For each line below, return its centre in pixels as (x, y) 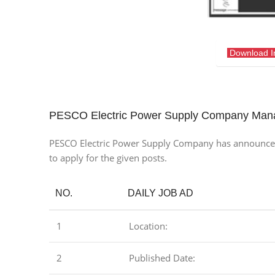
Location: (148, 226)
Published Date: (162, 258)
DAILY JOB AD (161, 193)
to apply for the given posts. (108, 158)
